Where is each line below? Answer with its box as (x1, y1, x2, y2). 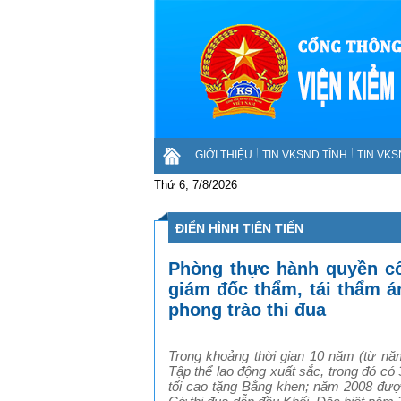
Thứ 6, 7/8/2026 (154, 178, 237, 192)
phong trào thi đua (168, 299, 326, 320)
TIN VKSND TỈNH (262, 149, 347, 161)
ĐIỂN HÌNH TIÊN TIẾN (175, 221, 303, 235)
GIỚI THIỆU (195, 149, 252, 161)
